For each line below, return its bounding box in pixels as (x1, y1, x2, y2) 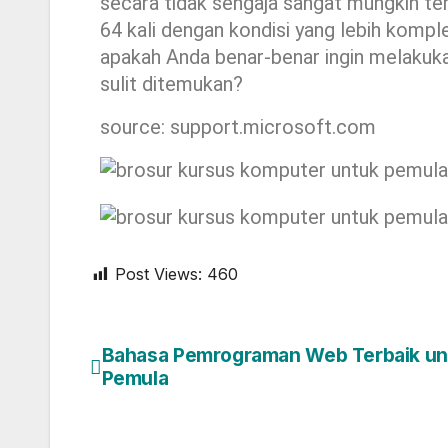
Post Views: (115, 264, 202, 285)
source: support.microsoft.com (100, 115, 376, 140)
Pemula (101, 366, 169, 391)
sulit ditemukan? (100, 72, 243, 97)
